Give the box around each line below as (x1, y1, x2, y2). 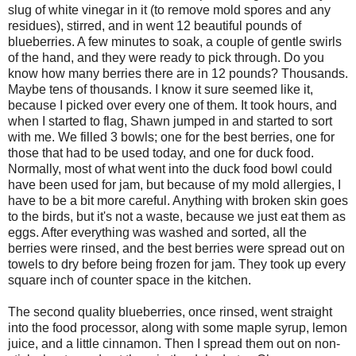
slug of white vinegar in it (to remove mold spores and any (8, 2, 331, 17)
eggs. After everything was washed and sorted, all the (8, 225, 307, 239)
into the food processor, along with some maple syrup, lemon (8, 320, 347, 335)
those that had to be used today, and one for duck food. (8, 145, 314, 160)
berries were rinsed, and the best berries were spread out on (8, 241, 345, 255)
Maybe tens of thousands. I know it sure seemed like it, (8, 82, 313, 96)
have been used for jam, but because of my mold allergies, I (8, 177, 341, 192)
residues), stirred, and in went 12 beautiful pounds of (8, 18, 301, 33)
